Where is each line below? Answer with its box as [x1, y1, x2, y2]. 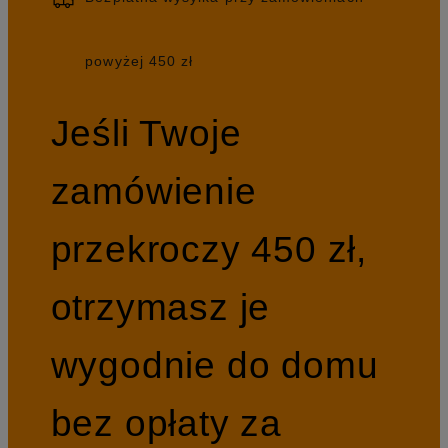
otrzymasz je [50, 285, 271, 328]
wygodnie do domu [50, 343, 379, 386]
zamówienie [50, 169, 257, 212]
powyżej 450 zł [85, 53, 194, 70]
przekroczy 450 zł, [50, 227, 368, 270]
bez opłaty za [50, 401, 283, 444]
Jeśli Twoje [50, 111, 242, 154]
